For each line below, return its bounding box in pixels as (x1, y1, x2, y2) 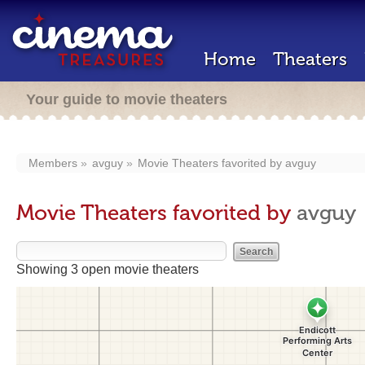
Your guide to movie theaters (26, 91, 227, 108)
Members (29, 156, 77, 169)
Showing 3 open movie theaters (16, 262, 199, 276)
